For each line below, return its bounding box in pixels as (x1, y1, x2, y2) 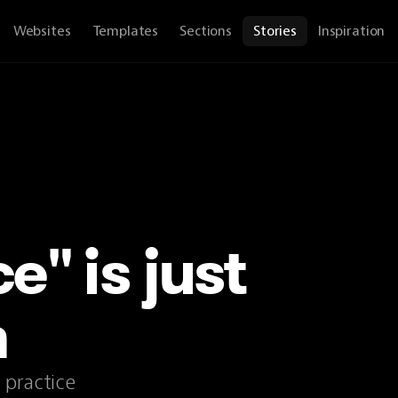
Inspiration (317, 22, 386, 40)
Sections (179, 22, 232, 40)
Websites (12, 22, 71, 40)
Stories (252, 22, 297, 40)
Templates (92, 22, 159, 40)
